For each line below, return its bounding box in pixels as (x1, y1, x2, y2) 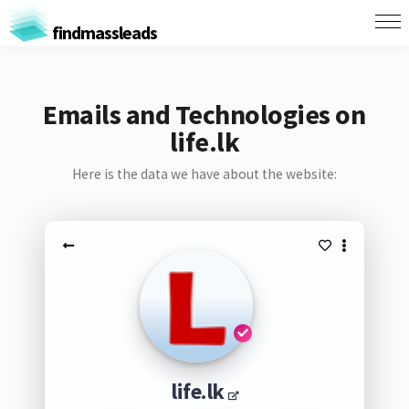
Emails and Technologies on (43, 97, 366, 131)
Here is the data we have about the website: (71, 165, 337, 183)
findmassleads (48, 20, 157, 44)
